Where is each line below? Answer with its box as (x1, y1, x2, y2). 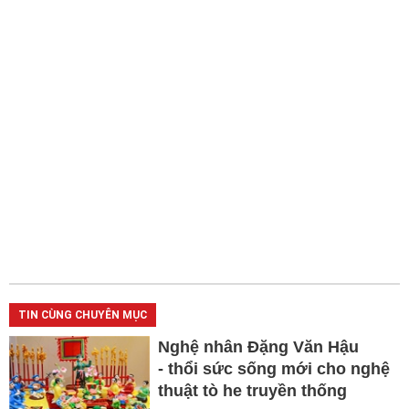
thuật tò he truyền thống (157, 381, 347, 400)
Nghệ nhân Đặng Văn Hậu (157, 337, 359, 356)
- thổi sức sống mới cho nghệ (157, 359, 390, 378)
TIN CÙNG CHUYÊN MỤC (18, 308, 147, 321)
